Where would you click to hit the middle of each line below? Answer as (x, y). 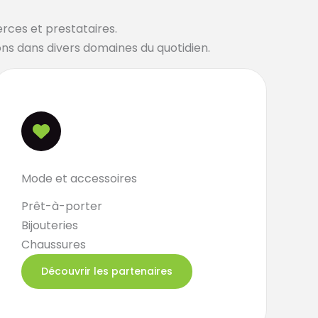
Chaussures (54, 245)
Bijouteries (50, 225)
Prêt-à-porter (62, 206)
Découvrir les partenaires (107, 271)
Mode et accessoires (79, 179)
